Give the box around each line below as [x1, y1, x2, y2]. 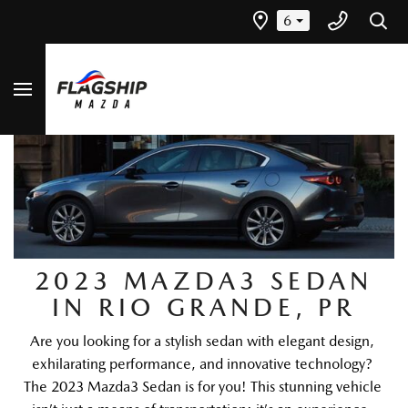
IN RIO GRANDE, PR [52, 291, 356, 321]
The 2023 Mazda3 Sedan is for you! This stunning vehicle [23, 377, 382, 395]
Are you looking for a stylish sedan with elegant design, [30, 331, 374, 350]
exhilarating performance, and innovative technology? [32, 354, 372, 372]
